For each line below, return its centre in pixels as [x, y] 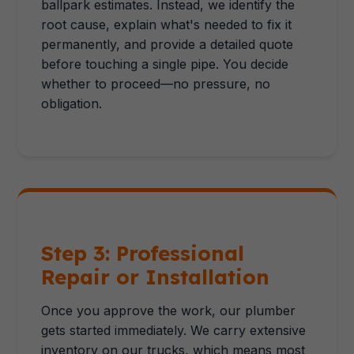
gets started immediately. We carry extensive [174, 330]
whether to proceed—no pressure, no [156, 84]
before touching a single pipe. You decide [165, 64]
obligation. [72, 104]
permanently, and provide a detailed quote [168, 44]
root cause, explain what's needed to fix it [167, 24]
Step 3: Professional [143, 253]
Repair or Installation [156, 277]
